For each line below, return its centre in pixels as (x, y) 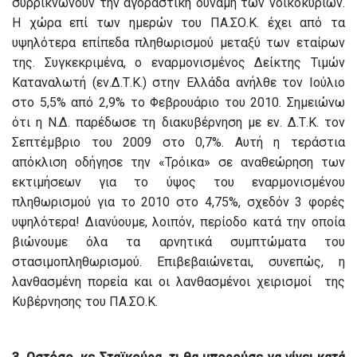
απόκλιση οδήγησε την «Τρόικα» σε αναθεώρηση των (178, 163)
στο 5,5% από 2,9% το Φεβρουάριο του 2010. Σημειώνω (178, 103)
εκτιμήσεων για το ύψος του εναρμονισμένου (178, 182)
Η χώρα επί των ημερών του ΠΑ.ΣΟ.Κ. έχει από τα (178, 23)
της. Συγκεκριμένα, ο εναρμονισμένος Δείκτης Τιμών (178, 63)
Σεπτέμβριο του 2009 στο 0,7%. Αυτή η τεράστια (178, 143)
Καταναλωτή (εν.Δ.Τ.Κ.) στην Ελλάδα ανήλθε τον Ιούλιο (178, 83)
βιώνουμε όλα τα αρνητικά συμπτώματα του (178, 242)
